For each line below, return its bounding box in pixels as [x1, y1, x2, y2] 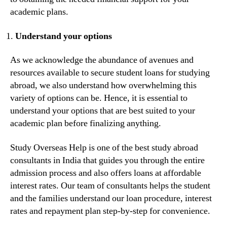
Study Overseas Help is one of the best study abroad [10, 141, 198, 154]
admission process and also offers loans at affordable [10, 167, 201, 179]
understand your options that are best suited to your [10, 105, 195, 117]
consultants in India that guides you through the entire [10, 154, 205, 166]
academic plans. [10, 6, 68, 18]
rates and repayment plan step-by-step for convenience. [10, 205, 210, 217]
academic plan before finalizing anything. [10, 118, 161, 130]
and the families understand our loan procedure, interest [10, 192, 212, 204]
